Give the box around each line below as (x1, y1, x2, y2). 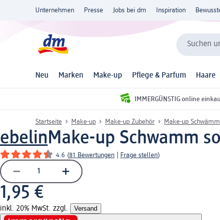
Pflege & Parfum (132, 72, 186, 80)
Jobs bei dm (113, 7, 146, 14)
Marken (58, 72, 83, 80)
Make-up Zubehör (105, 118, 155, 125)
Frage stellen (120, 151, 158, 159)
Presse (84, 7, 103, 14)
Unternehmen (35, 7, 74, 14)
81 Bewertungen (69, 151, 114, 159)
